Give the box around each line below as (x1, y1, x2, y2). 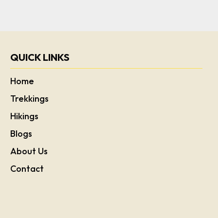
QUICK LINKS (10, 51, 70, 64)
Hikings (10, 110, 39, 122)
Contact (10, 163, 44, 175)
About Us (10, 145, 48, 157)
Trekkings (10, 93, 49, 105)
